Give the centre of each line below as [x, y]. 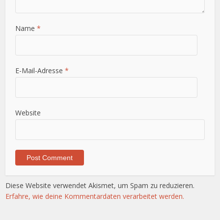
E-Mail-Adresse [40, 71]
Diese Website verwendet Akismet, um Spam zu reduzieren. [100, 186]
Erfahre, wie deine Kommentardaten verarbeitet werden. [95, 196]
